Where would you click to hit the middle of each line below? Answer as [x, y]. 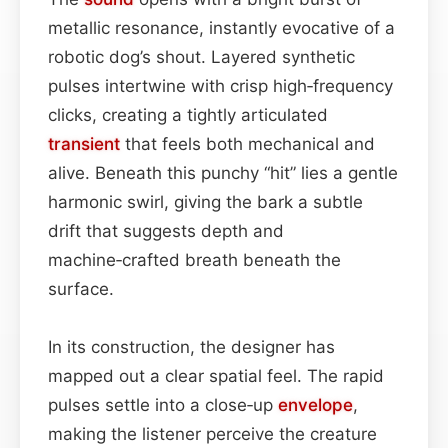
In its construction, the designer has [191, 346]
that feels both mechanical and [247, 143]
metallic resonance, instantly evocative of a [221, 27]
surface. [81, 288]
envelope [315, 404]
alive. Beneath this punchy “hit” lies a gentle [223, 172]
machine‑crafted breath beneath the [194, 259]
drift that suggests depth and [166, 230]
